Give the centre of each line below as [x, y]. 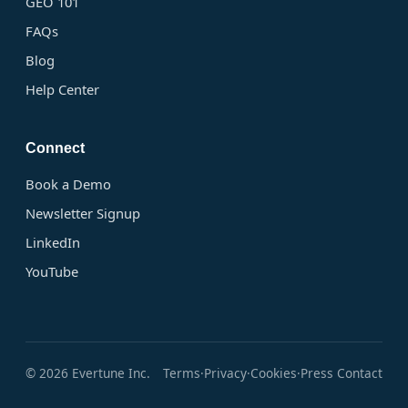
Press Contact [342, 373]
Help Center [62, 90]
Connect [55, 148]
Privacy [225, 373]
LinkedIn [53, 243]
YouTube [52, 272]
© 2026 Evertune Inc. [88, 373]
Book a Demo [68, 184]
